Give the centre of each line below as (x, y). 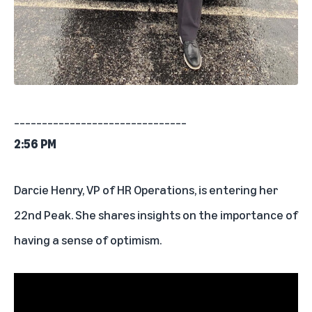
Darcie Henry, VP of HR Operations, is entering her (146, 190)
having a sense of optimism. (88, 240)
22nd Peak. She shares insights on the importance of (156, 215)
